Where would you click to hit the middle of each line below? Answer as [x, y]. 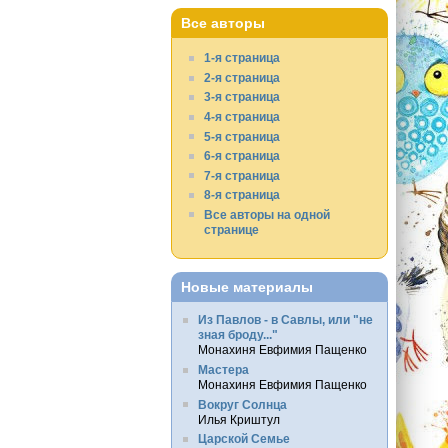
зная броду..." [237, 335]
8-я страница [242, 195]
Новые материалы [247, 287]
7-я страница [242, 175]
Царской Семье [243, 439]
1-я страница [242, 58]
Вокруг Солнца [242, 404]
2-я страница [242, 77]
